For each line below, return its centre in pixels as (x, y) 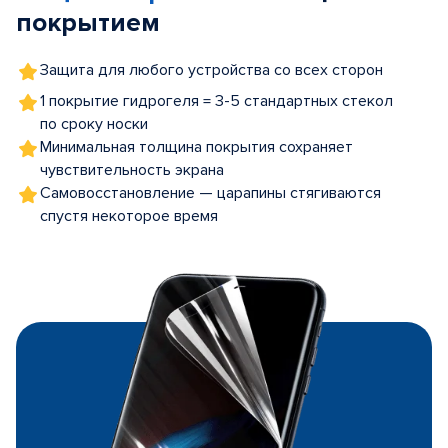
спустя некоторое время (129, 216)
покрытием (88, 23)
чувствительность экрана (132, 170)
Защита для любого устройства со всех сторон (211, 70)
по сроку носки (94, 124)
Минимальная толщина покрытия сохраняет (196, 147)
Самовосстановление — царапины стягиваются (210, 193)
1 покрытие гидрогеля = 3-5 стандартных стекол (216, 101)
